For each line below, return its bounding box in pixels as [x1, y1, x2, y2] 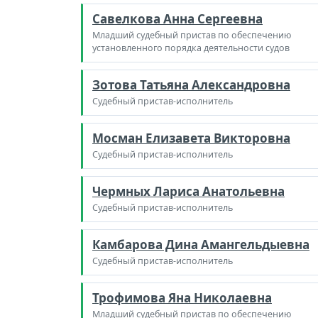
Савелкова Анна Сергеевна [92, 10, 263, 27]
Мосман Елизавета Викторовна [92, 129, 290, 146]
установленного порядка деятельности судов [92, 41, 290, 54]
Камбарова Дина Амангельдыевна [92, 236, 309, 253]
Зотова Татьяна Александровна [92, 76, 290, 93]
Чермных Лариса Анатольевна [92, 182, 285, 199]
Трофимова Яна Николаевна [92, 289, 272, 306]
